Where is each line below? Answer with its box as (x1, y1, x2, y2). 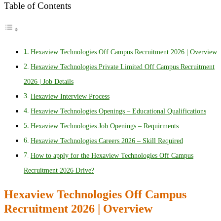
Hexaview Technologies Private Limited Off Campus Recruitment (30, 63, 215, 71)
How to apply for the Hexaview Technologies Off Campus (30, 151, 193, 160)
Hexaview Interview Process (30, 92, 110, 101)
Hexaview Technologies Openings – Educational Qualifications (30, 107, 206, 115)
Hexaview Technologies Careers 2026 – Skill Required (30, 137, 183, 145)
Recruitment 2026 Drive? (24, 166, 94, 175)
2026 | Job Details (24, 77, 74, 86)
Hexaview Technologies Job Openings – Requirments (30, 122, 179, 130)
